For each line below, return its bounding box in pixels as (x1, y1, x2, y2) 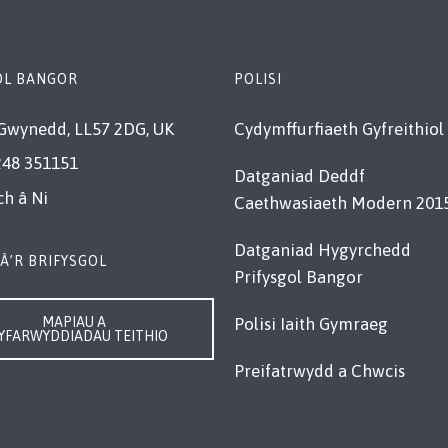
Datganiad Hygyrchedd (234, 239, 411, 260)
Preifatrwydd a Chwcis (234, 360, 405, 381)
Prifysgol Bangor (234, 266, 363, 287)
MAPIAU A (41, 313, 106, 330)
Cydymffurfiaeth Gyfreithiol (234, 118, 444, 139)
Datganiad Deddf (234, 165, 365, 186)
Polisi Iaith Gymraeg (234, 313, 388, 334)
